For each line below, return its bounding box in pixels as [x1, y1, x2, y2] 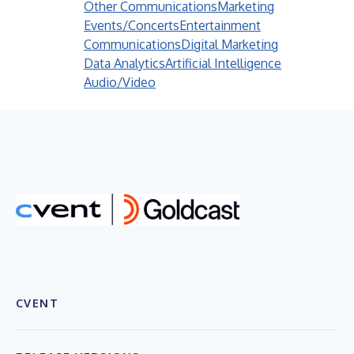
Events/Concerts [84, 17, 179, 33]
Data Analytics [84, 55, 165, 71]
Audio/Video [84, 74, 156, 90]
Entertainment [179, 17, 261, 33]
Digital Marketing [181, 36, 278, 52]
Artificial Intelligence [165, 55, 281, 71]
